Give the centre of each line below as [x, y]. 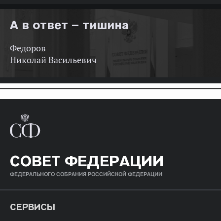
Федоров [28, 48]
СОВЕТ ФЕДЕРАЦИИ [87, 161]
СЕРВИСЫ [33, 207]
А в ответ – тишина [70, 25]
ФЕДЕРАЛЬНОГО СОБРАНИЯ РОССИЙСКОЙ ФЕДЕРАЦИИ [86, 174]
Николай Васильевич [53, 60]
